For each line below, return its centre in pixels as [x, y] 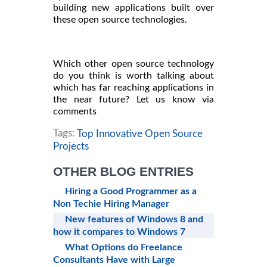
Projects [71, 146]
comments [75, 112]
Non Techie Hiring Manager [111, 204]
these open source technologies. [120, 20]
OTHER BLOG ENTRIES [123, 172]
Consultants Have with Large [114, 260]
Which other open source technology [133, 64]
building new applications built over [133, 8]
